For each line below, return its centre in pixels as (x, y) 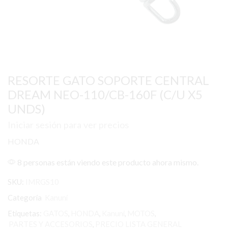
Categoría (25, 198)
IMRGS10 (42, 182)
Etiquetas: (25, 213)
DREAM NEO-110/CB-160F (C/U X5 (105, 94)
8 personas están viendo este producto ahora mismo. (107, 162)
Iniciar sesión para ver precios (68, 125)
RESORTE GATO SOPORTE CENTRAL (108, 80)
